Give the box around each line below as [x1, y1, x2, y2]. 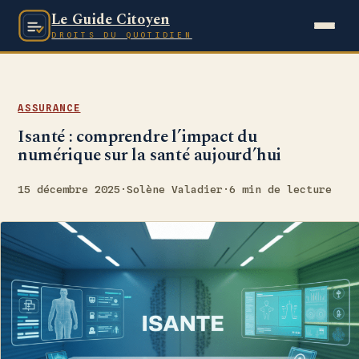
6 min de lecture [229, 183, 333, 196]
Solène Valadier [127, 183, 224, 196]
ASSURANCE [18, 102, 81, 114]
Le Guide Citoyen [51, 9, 170, 30]
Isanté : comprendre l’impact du [18, 124, 257, 150]
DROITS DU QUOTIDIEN [51, 30, 192, 39]
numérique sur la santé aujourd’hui [18, 143, 282, 168]
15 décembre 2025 [18, 183, 121, 196]
